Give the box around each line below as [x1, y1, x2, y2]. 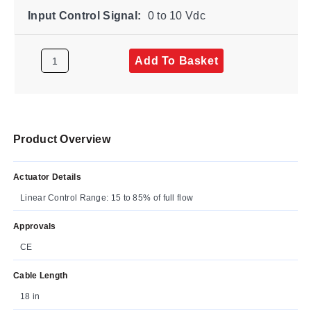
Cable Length [13, 270, 68, 280]
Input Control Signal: [27, 9, 141, 22]
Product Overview [13, 133, 110, 145]
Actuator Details [13, 171, 81, 182]
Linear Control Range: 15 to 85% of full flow [20, 192, 194, 203]
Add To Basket [134, 54, 218, 67]
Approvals [13, 221, 56, 231]
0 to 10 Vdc [144, 9, 205, 22]
